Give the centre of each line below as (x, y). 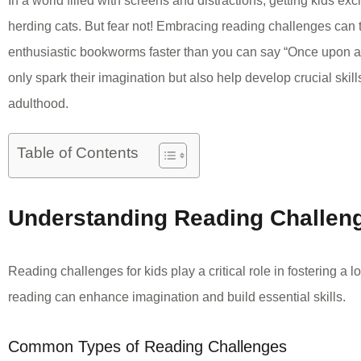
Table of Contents (78, 152)
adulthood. (38, 103)
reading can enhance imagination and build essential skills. (177, 297)
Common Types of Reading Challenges (147, 346)
